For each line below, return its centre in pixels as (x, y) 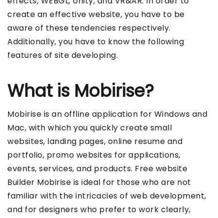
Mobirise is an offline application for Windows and (107, 114)
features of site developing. (63, 55)
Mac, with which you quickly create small (90, 128)
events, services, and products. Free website (97, 169)
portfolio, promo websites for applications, (94, 155)
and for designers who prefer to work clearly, (99, 210)
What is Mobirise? (81, 91)
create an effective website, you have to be (96, 15)
